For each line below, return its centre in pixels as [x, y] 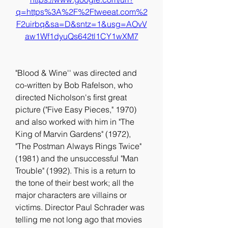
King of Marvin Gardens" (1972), [73, 134]
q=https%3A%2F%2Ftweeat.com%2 [81, 12]
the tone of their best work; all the [75, 183]
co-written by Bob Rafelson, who [74, 85]
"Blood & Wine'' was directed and [76, 73]
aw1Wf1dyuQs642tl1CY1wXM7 [81, 36]
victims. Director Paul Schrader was [80, 207]
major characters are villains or [71, 195]
